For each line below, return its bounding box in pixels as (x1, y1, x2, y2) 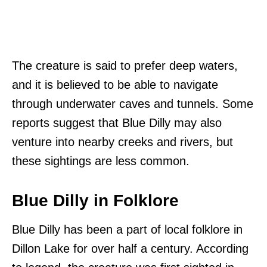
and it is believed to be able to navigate (12, 77, 218, 91)
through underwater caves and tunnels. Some (12, 97, 253, 110)
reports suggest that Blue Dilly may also (12, 116, 222, 129)
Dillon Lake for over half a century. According (12, 241, 249, 255)
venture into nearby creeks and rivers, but (12, 135, 233, 148)
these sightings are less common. (12, 154, 190, 167)
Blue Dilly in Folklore (12, 191, 179, 210)
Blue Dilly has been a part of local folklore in (12, 222, 243, 236)
